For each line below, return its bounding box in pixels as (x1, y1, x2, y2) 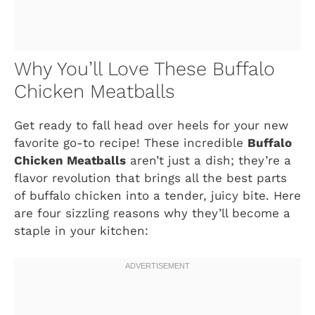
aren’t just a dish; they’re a (126, 153, 291, 168)
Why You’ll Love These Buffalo (14, 58, 275, 81)
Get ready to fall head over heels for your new (14, 118, 288, 133)
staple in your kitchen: (14, 224, 148, 238)
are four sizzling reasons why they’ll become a (14, 206, 290, 221)
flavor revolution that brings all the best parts (14, 171, 287, 186)
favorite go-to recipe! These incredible (14, 136, 247, 150)
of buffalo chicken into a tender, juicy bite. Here (14, 188, 301, 203)
